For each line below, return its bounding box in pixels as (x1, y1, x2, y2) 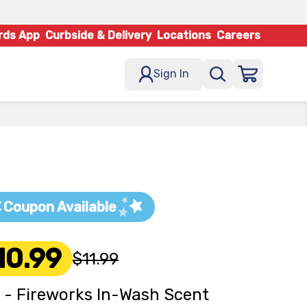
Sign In (153, 67, 189, 80)
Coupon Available (3, 199, 116, 215)
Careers (217, 29, 260, 42)
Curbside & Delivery (45, 29, 151, 42)
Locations (157, 29, 211, 42)
